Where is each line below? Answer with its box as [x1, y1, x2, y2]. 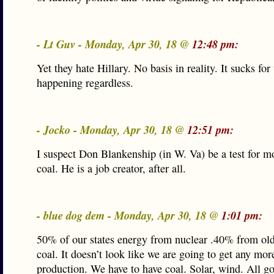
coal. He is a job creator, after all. [37, 161, 186, 176]
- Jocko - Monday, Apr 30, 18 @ [37, 122, 187, 138]
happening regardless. [37, 75, 133, 90]
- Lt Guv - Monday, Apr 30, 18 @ [37, 36, 192, 52]
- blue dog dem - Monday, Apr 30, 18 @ [37, 207, 221, 223]
